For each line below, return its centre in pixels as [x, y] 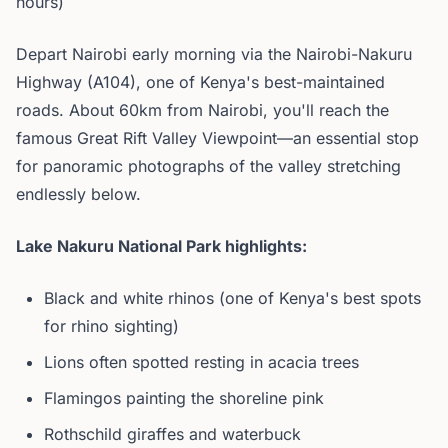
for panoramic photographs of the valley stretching [208, 166]
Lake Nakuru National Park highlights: [161, 246]
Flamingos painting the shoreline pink [184, 398]
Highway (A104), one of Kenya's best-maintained [200, 82]
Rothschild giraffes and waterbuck [172, 434]
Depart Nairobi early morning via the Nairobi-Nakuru [214, 54]
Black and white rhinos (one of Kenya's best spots [232, 298]
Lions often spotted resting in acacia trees [201, 362]
